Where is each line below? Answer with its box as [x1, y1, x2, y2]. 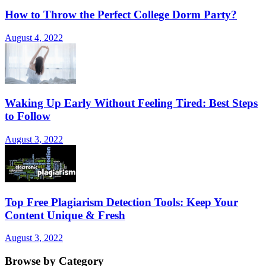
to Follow [5, 110, 50, 123]
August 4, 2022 [5, 32, 63, 43]
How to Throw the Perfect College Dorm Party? [5, 8, 237, 21]
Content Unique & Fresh [5, 208, 125, 221]
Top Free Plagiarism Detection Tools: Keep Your [5, 195, 238, 208]
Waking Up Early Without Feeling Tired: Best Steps [5, 97, 258, 110]
